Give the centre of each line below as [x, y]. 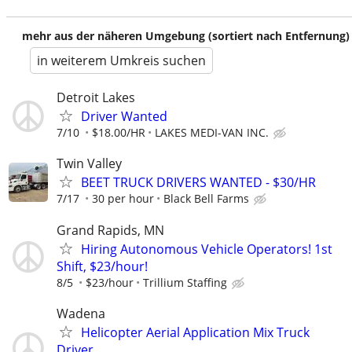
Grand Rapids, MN [110, 230]
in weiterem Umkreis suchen [121, 61]
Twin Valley [89, 164]
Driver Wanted [124, 117]
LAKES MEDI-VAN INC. [212, 133]
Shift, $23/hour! [102, 266]
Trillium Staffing [185, 282]
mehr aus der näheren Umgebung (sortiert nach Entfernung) [186, 36]
